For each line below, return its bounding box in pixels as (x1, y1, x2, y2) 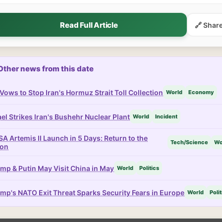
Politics (139, 165, 159, 171)
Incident (155, 113, 177, 120)
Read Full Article (60, 20, 118, 30)
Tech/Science (170, 139, 208, 146)
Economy (188, 89, 214, 96)
